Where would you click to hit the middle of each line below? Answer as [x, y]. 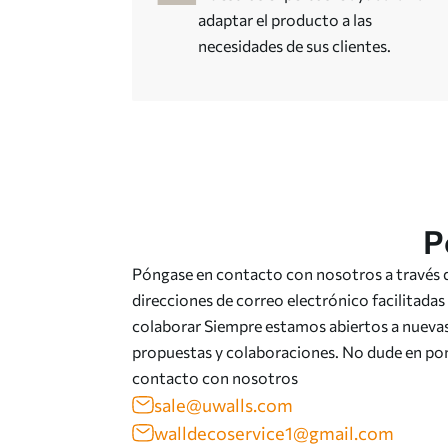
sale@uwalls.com [223, 405]
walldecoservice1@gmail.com [274, 433]
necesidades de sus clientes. [294, 45]
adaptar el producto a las [285, 19]
